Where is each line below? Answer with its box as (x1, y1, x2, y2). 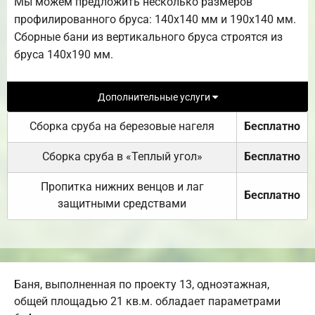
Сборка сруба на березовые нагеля (30, 120, 214, 134)
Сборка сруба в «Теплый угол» (41, 150, 202, 164)
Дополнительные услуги (97, 91, 212, 103)
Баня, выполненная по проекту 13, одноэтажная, (14, 278, 269, 292)
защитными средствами (58, 197, 186, 211)
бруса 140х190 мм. (14, 47, 113, 61)
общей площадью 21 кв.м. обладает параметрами (14, 295, 281, 309)
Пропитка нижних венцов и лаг (40, 180, 204, 194)
